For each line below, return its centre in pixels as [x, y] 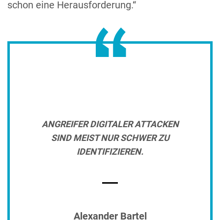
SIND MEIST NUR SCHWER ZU [110, 137]
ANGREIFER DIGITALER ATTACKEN [110, 124]
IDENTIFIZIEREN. [110, 151]
